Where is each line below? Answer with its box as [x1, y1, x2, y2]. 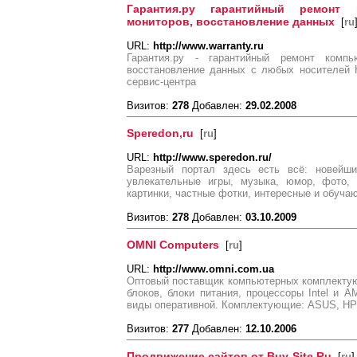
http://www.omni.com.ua [153, 263, 274, 275]
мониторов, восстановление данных [127, 15, 335, 28]
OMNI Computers [127, 238, 219, 251]
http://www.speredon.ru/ [153, 151, 272, 163]
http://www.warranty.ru [153, 40, 264, 52]
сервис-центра [127, 76, 196, 88]
